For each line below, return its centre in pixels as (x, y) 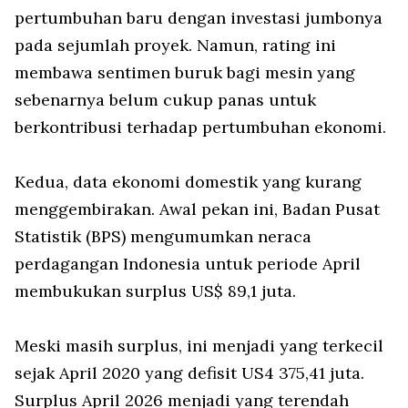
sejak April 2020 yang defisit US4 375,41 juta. (189, 373)
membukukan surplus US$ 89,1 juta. (155, 291)
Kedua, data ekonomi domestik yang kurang (188, 182)
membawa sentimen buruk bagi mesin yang (185, 73)
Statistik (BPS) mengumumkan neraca (163, 237)
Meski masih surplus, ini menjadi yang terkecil (199, 346)
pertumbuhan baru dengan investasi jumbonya (199, 18)
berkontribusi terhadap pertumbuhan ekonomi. (200, 127)
